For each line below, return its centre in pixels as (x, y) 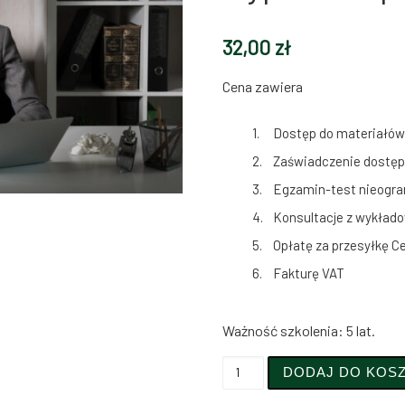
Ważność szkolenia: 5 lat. (299, 330)
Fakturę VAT (309, 273)
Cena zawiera (263, 86)
